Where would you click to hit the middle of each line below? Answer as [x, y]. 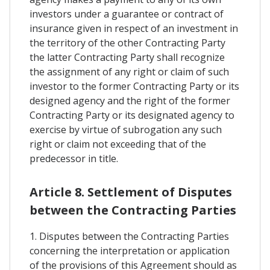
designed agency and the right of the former [130, 101]
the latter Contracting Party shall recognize [127, 57]
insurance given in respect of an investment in [134, 28]
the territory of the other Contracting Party [127, 43]
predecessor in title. [74, 159]
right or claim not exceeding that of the [118, 144]
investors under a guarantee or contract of [127, 14]
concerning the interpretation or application [130, 251]
